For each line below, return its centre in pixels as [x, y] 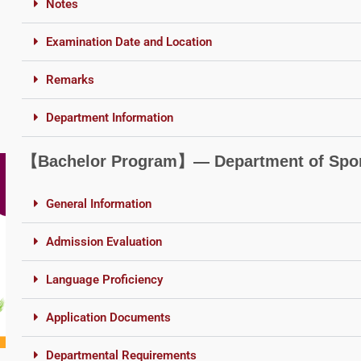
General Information [98, 203]
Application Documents [108, 317]
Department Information [109, 117]
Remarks [70, 79]
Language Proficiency [104, 279]
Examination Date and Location [129, 41]
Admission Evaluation [104, 241]
